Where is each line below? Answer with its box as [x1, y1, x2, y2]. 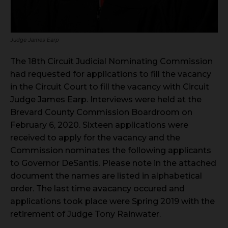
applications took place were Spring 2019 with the [10, 196, 215, 206]
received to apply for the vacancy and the [10, 132, 180, 142]
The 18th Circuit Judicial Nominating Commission [10, 56, 213, 66]
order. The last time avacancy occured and [10, 183, 185, 193]
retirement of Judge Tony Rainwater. [10, 209, 163, 219]
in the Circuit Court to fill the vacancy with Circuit [10, 81, 209, 92]
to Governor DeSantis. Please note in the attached [10, 158, 216, 168]
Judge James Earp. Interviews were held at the [10, 94, 202, 104]
